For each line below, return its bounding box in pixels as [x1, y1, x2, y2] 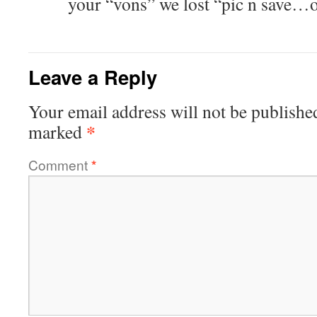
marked [28, 120, 86, 144]
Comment [28, 155, 91, 174]
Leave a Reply [28, 63, 157, 91]
